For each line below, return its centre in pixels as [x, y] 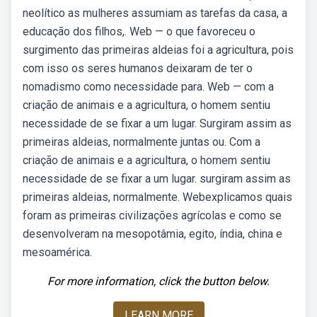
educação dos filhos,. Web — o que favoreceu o [139, 31]
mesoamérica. [57, 252]
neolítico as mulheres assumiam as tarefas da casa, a [155, 13]
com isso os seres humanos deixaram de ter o [138, 68]
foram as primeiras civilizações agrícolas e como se [152, 215]
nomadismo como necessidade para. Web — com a [148, 87]
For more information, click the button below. [158, 281]
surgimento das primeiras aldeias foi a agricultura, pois [158, 50]
